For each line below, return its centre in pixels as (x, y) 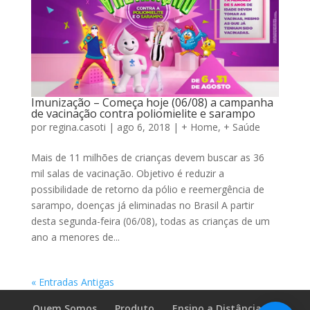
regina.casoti (77, 127)
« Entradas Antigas (72, 282)
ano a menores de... (75, 237)
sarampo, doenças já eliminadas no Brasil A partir (142, 205)
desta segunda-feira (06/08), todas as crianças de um (150, 221)
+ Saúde (241, 127)
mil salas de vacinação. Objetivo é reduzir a (127, 173)
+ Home (199, 127)
